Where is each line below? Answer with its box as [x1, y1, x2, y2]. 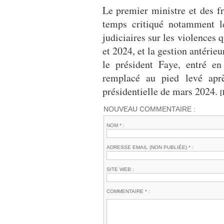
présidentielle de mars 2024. [102, 84, 220, 98]
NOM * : [106, 122, 124, 128]
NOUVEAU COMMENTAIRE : [103, 105, 195, 113]
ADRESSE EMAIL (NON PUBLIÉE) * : [106, 144, 193, 150]
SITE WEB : [106, 166, 134, 172]
